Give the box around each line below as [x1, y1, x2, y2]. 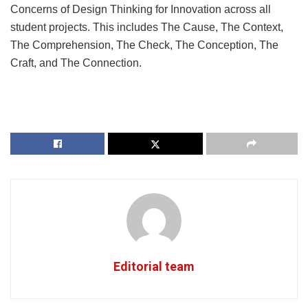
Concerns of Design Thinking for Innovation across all [10, 3, 271, 16]
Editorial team [113, 259, 195, 274]
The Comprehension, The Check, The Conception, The [10, 39, 278, 52]
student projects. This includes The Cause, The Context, [10, 21, 283, 34]
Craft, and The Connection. [10, 57, 142, 69]
